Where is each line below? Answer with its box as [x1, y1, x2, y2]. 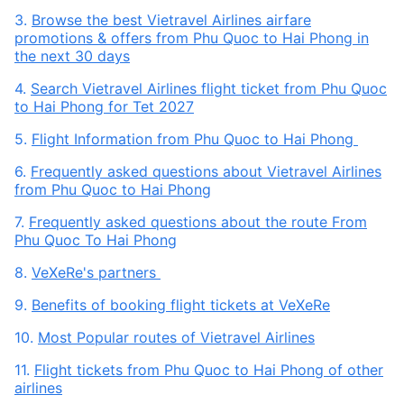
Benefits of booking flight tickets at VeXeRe [32, 296, 330, 314]
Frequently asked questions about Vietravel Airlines [31, 162, 381, 180]
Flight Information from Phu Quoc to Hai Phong [32, 130, 358, 148]
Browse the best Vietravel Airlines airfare [32, 11, 311, 29]
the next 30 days [14, 47, 130, 65]
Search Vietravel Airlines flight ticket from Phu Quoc [31, 79, 387, 97]
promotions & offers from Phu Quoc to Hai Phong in [14, 29, 369, 47]
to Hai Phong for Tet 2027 [14, 97, 194, 115]
